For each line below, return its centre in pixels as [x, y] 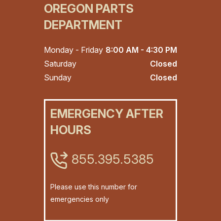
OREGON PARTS [89, 9]
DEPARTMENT [83, 25]
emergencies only [80, 199]
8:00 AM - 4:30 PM [141, 50]
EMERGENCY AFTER [107, 114]
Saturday [60, 64]
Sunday [58, 78]
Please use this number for [94, 187]
